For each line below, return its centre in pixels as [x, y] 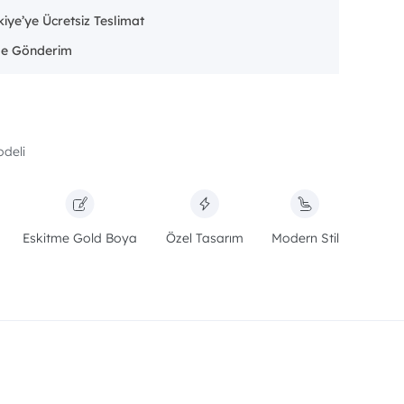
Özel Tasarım [204, 238]
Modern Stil [305, 238]
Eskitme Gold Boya [80, 238]
